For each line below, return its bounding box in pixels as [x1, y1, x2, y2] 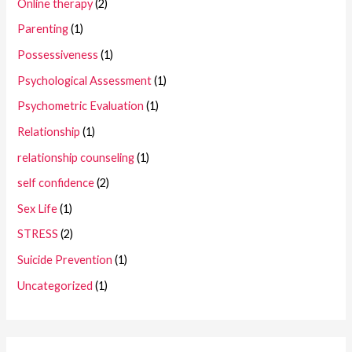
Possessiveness [17, 48, 99, 61]
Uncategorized [17, 278, 93, 292]
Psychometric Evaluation [17, 99, 145, 113]
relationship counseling [17, 150, 135, 164]
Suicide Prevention [17, 253, 113, 267]
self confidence [17, 176, 95, 190]
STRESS [17, 227, 59, 241]
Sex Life [17, 201, 58, 215]
